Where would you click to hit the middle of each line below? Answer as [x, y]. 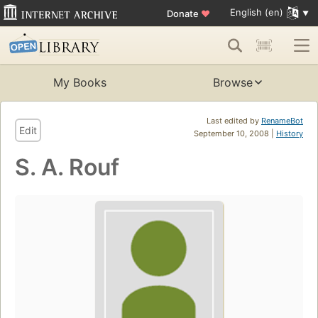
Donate [183, 13]
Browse [233, 83]
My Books [79, 83]
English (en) [256, 12]
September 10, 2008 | [235, 134]
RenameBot [282, 121]
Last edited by [234, 121]
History [290, 134]
